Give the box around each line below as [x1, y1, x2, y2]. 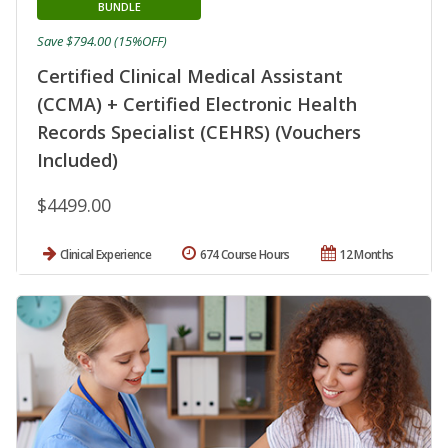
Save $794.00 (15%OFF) [37, 32, 167, 51]
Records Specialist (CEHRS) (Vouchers [37, 120, 361, 145]
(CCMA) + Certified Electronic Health [37, 92, 357, 117]
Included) [37, 148, 118, 173]
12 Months [339, 246, 394, 264]
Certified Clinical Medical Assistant [37, 64, 343, 89]
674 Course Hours [199, 246, 290, 264]
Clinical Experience [60, 246, 151, 264]
